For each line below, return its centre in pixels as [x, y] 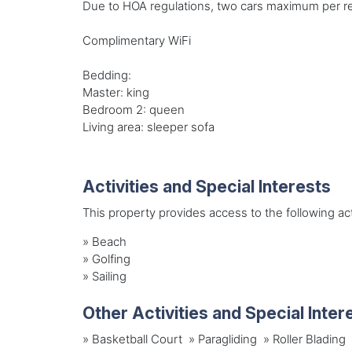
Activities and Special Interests [206, 187]
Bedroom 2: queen [133, 110]
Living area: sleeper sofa [148, 127]
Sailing [109, 277]
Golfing [111, 259]
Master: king [115, 93]
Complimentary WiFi [136, 41]
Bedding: [106, 75]
